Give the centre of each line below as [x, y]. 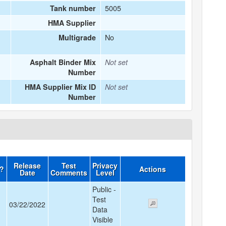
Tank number [73, 8]
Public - [104, 189]
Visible [102, 219]
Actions [153, 169]
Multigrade [77, 37]
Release [27, 165]
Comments [69, 173]
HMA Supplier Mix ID [61, 87]
